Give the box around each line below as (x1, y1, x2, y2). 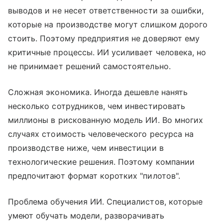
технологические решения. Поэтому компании (8, 157, 195, 167)
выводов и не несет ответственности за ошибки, (8, 5, 204, 16)
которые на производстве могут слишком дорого (8, 19, 208, 30)
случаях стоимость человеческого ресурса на (8, 129, 194, 139)
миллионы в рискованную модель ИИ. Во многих (8, 115, 204, 125)
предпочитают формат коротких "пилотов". (8, 171, 180, 181)
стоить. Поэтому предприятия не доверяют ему (8, 33, 200, 44)
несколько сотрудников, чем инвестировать (8, 101, 185, 111)
